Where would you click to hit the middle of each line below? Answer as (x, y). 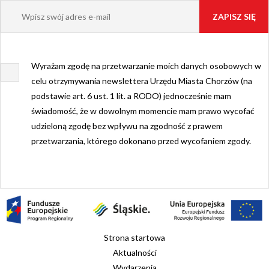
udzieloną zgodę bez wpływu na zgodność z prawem (127, 126)
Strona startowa (134, 238)
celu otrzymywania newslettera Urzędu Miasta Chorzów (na (142, 81)
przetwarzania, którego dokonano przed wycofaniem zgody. (141, 141)
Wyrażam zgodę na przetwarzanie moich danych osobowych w (146, 66)
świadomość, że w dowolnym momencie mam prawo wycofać (143, 111)
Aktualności (134, 253)
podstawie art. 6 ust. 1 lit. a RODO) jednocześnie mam (131, 96)
